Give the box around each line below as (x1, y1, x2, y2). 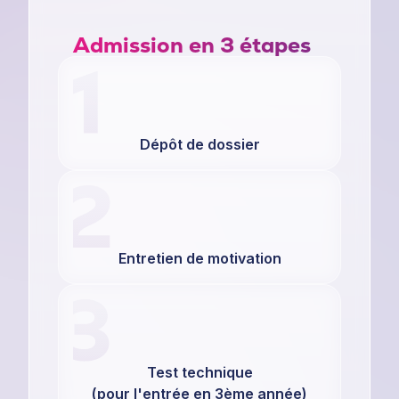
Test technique (146, 362, 253, 381)
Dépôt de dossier (139, 134, 260, 153)
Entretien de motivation (118, 248, 281, 267)
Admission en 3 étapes (72, 30, 311, 59)
